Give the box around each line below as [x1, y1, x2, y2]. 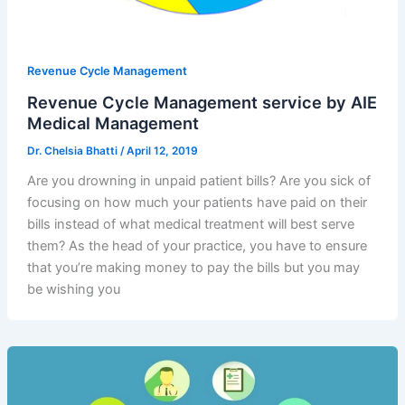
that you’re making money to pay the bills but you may [26, 259, 360, 276]
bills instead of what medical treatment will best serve [26, 215, 354, 232]
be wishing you [26, 280, 120, 297]
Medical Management [26, 113, 199, 134]
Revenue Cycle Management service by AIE [26, 92, 377, 113]
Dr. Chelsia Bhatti [26, 145, 120, 158]
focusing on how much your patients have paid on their [26, 193, 367, 211]
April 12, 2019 [126, 145, 198, 158]
